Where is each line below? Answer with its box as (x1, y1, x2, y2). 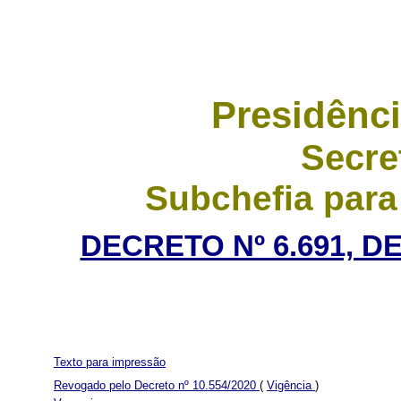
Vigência (267, 378, 315, 392)
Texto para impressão (54, 354, 166, 369)
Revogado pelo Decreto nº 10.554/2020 (62, 378, 260, 392)
